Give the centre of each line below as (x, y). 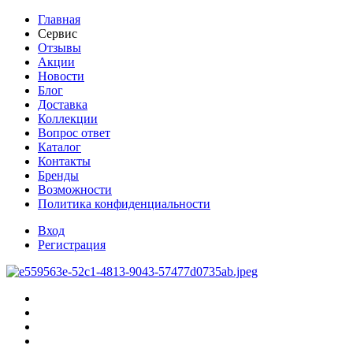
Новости (61, 76)
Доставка (63, 104)
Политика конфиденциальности (124, 204)
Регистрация (72, 245)
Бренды (58, 175)
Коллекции (68, 119)
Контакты (64, 161)
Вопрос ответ (74, 133)
